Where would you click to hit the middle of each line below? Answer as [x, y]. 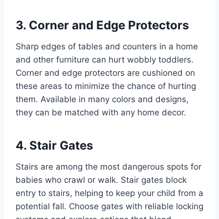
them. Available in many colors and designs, [102, 99]
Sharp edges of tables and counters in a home [107, 47]
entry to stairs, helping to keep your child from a [109, 193]
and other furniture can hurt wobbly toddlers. [105, 60]
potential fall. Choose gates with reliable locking [109, 207]
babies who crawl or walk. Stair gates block [101, 180]
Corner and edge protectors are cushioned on [105, 73]
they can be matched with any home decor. [101, 113]
